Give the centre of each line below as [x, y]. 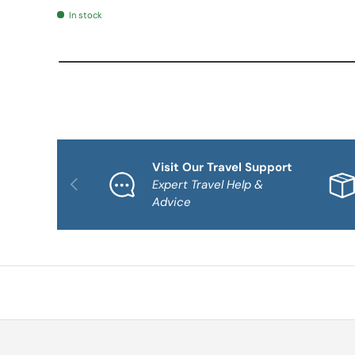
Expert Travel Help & [208, 184]
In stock [85, 15]
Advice [172, 202]
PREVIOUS [90, 180]
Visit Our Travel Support [222, 167]
